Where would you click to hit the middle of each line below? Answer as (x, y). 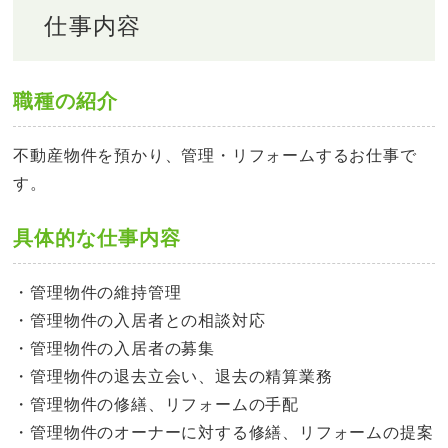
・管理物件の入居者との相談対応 (139, 320)
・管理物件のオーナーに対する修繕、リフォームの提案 (223, 432)
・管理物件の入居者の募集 (114, 348)
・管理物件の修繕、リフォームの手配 (156, 404)
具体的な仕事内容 (97, 237)
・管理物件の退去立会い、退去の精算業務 (173, 376)
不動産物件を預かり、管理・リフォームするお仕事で (215, 155)
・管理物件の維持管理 (97, 292)
